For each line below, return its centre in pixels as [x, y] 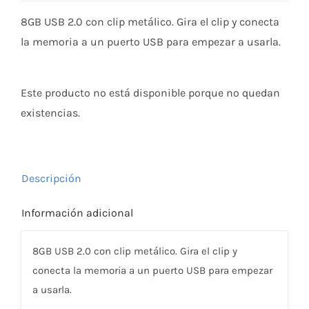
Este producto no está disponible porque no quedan [150, 92]
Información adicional [77, 212]
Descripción [51, 178]
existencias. [50, 112]
